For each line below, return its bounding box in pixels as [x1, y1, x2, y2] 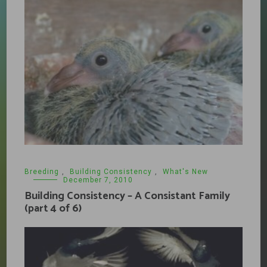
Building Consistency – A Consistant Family [24, 187, 231, 205]
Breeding [24, 167, 60, 176]
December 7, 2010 [63, 175, 133, 184]
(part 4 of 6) [24, 199, 82, 218]
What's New [163, 167, 209, 176]
